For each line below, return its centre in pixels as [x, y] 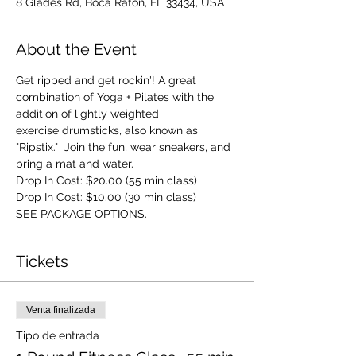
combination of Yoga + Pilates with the [116, 97]
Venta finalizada [61, 310]
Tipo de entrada [58, 335]
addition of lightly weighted [89, 114]
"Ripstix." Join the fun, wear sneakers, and [125, 147]
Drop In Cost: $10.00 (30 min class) [106, 197]
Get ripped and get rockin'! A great [108, 80]
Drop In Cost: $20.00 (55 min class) [106, 180]
